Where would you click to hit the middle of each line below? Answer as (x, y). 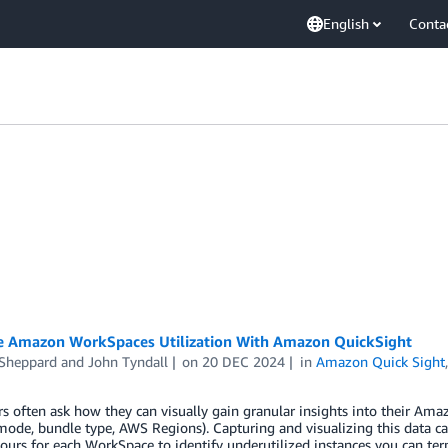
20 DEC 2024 (244, 361)
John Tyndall (127, 361)
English (346, 23)
